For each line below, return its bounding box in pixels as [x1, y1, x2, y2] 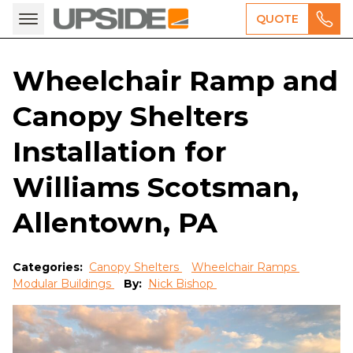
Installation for [13, 135, 226, 169]
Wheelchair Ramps [191, 260, 299, 274]
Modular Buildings [13, 277, 114, 291]
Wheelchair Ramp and [13, 64, 338, 98]
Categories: [13, 260, 86, 274]
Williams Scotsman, [13, 170, 299, 204]
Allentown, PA [13, 206, 217, 240]
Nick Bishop [148, 277, 217, 291]
